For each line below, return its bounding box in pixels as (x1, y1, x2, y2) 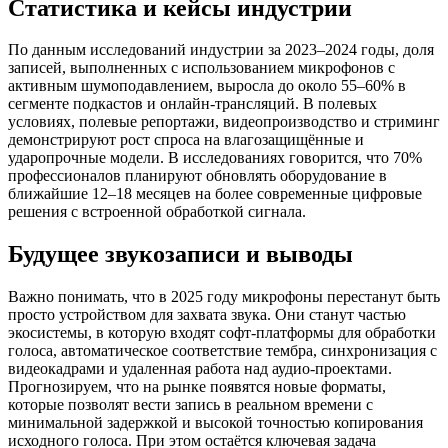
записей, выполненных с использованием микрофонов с (8, 59, 395, 77)
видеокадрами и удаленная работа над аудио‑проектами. (8, 360, 392, 378)
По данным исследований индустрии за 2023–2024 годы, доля (8, 41, 434, 59)
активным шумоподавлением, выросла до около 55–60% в (8, 77, 406, 95)
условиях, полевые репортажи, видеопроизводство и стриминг (8, 113, 440, 131)
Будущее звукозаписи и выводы (8, 241, 353, 268)
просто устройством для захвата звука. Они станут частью (8, 306, 406, 324)
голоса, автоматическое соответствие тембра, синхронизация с (8, 342, 437, 360)
